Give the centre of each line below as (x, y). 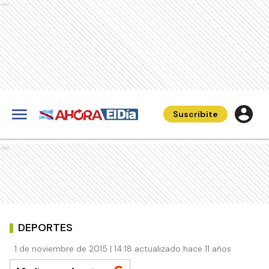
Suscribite (195, 114)
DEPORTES (45, 227)
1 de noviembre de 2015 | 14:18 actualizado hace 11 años (123, 249)
